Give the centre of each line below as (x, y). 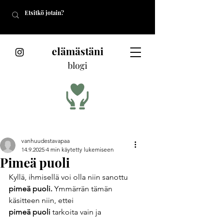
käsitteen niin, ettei (46, 200)
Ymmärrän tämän (84, 189)
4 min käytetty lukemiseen (80, 149)
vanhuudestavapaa (46, 141)
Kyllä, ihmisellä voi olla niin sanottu (69, 177)
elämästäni (77, 51)
